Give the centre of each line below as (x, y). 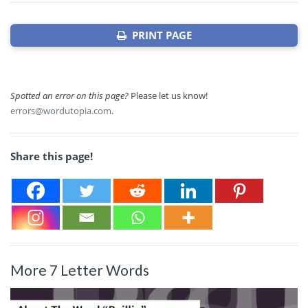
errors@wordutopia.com (61, 111)
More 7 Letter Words (80, 270)
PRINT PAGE (159, 35)
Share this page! (52, 156)
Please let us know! (168, 96)
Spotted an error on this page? (69, 96)
